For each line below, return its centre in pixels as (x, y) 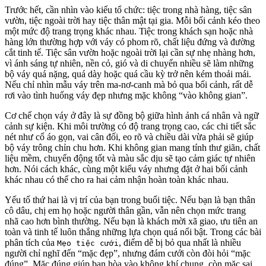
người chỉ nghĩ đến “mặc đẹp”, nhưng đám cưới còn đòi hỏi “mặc (128, 253)
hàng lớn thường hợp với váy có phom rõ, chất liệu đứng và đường (130, 42)
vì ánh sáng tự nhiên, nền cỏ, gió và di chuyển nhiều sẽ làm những (129, 63)
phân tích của (31, 242)
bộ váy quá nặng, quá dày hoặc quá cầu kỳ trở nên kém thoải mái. (128, 74)
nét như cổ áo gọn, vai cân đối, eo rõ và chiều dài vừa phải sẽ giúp (129, 137)
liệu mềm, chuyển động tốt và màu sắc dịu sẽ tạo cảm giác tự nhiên (130, 158)
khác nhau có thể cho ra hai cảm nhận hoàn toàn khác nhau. (117, 179)
